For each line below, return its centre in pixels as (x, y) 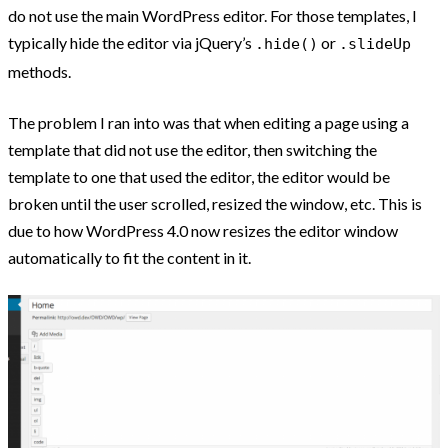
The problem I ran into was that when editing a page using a (208, 122)
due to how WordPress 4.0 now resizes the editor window (203, 230)
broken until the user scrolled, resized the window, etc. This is (215, 203)
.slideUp (375, 44)
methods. (39, 71)
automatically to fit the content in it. (129, 257)
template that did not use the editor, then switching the (192, 149)
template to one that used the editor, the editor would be (199, 176)
